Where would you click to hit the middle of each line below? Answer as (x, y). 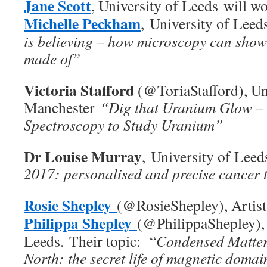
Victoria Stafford (81, 90)
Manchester (62, 107)
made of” (52, 58)
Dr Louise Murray (83, 156)
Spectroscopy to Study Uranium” (123, 125)
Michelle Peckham (82, 23)
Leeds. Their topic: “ (90, 241)
